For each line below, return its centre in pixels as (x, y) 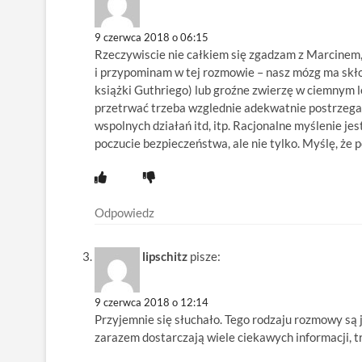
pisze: (205, 256)
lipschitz (165, 256)
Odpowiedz (124, 213)
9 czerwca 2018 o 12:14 (152, 302)
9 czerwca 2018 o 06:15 (152, 38)
